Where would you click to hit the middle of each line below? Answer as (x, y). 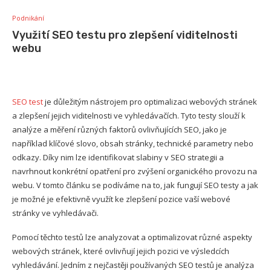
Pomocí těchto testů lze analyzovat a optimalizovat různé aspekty (132, 237)
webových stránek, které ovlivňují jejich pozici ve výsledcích (121, 251)
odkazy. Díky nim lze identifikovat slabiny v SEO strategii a (118, 158)
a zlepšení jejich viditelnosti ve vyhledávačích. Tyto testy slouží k (129, 116)
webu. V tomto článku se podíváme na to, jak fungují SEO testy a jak (135, 185)
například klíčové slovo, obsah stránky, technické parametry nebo (133, 144)
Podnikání (28, 18)
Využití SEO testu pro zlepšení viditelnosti (125, 35)
